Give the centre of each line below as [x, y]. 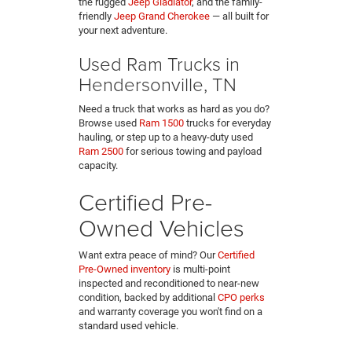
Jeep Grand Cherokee [162, 16]
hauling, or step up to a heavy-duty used [166, 137]
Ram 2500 [101, 152]
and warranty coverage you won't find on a [170, 312]
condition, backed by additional [148, 298]
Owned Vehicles [165, 228]
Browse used [109, 123]
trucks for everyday [227, 123]
